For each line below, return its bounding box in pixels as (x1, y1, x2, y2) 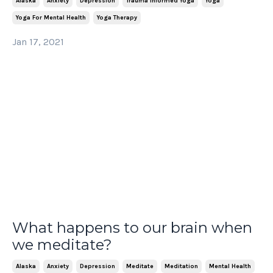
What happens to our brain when (12, 219, 252, 237)
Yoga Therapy (97, 13, 137, 21)
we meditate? (12, 236, 112, 254)
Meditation (165, 263, 198, 271)
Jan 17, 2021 (12, 35, 64, 48)
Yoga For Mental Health (16, 13, 86, 21)
